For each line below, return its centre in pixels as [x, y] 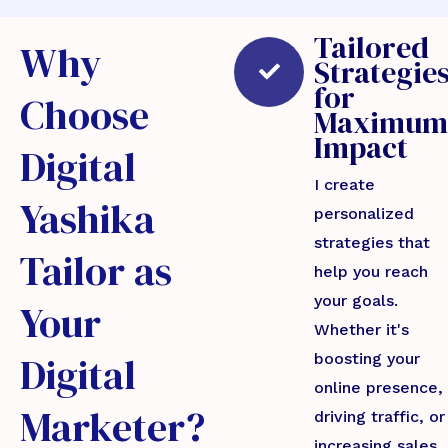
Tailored [371, 47]
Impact [361, 147]
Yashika [87, 218]
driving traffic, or [379, 416]
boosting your [367, 358]
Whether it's [361, 329]
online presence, [378, 387]
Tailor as [96, 270]
